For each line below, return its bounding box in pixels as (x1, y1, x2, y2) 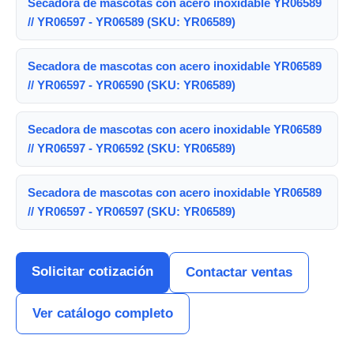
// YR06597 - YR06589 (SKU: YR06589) (28, 15, 235, 28)
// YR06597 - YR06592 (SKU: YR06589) (28, 141, 235, 155)
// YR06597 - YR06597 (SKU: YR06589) (28, 205, 235, 218)
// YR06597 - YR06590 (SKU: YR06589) (28, 78, 235, 92)
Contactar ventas (186, 265, 292, 280)
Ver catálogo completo (32, 306, 173, 321)
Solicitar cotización (32, 264, 153, 279)
